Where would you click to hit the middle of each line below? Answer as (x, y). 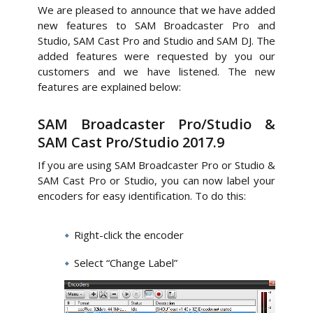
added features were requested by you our (156, 56)
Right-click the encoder (129, 235)
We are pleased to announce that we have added (156, 10)
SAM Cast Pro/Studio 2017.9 (131, 142)
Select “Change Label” (126, 263)
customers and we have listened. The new (156, 71)
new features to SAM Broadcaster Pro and (156, 25)
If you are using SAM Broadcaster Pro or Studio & (156, 165)
